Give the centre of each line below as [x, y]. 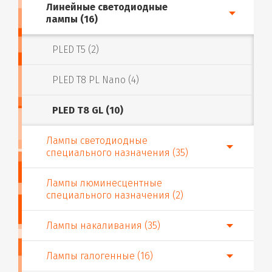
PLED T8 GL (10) [88, 110]
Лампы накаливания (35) [103, 226]
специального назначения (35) [117, 153]
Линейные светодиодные [107, 7]
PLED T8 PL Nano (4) [96, 80]
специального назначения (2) [115, 195]
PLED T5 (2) [76, 49]
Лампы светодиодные [97, 141]
